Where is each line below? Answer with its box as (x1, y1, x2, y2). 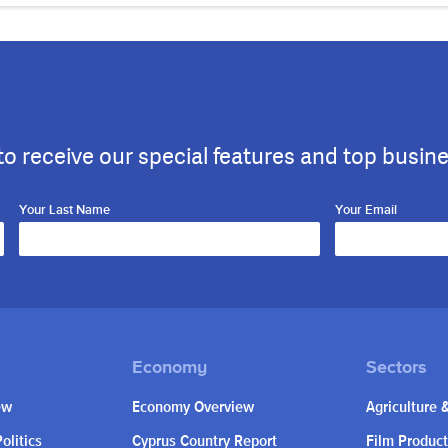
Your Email (335, 202, 398, 219)
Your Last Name (18, 202, 110, 219)
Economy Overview (132, 399, 254, 417)
